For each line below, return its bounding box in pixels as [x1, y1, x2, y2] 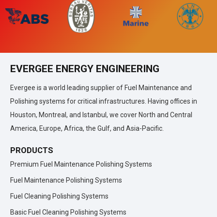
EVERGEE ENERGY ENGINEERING [10, 62, 159, 75]
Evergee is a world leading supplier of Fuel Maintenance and [10, 84, 192, 92]
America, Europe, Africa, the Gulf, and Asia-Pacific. [10, 124, 165, 133]
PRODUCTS [10, 145, 53, 155]
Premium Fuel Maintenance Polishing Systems [10, 160, 152, 169]
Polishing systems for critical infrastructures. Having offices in [10, 97, 197, 106]
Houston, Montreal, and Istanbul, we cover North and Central [10, 111, 192, 119]
